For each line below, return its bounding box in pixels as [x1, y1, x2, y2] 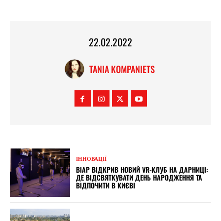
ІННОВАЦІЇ [76, 155, 107, 162]
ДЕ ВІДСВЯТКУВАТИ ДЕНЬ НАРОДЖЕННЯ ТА [76, 172, 203, 183]
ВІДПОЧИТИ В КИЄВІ [76, 180, 136, 190]
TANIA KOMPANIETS [89, 63, 155, 76]
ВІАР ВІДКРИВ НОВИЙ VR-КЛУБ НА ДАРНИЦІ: [76, 164, 209, 175]
